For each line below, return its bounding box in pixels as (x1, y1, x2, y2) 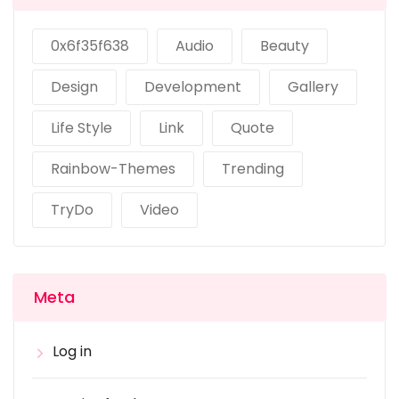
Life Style (51, 118, 112, 139)
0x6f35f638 (51, 36, 129, 57)
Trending (222, 159, 284, 180)
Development (144, 77, 241, 98)
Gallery (288, 77, 338, 98)
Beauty (260, 36, 309, 57)
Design (51, 77, 98, 98)
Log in (53, 341, 92, 362)
